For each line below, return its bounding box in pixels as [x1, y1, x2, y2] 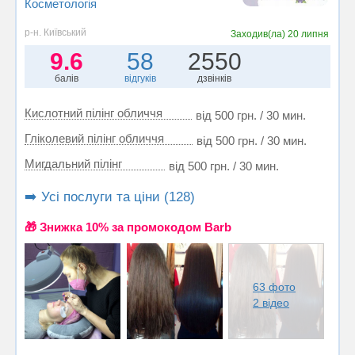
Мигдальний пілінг [25, 157, 122, 171]
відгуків [124, 73, 157, 85]
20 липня [287, 29, 329, 40]
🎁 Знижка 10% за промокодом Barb [25, 220, 231, 235]
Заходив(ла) [230, 29, 288, 40]
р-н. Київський [25, 27, 86, 39]
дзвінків [197, 73, 232, 85]
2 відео [253, 296, 290, 309]
